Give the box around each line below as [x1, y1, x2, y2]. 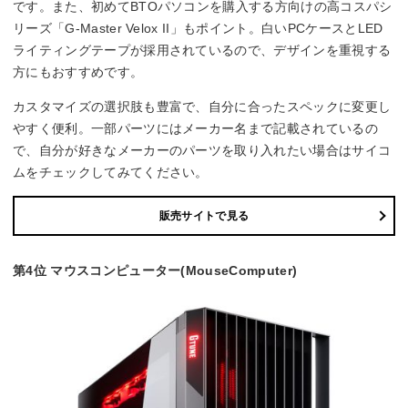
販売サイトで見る [158, 209, 250, 222]
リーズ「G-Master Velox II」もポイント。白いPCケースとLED [13, 20, 383, 36]
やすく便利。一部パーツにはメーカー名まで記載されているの [13, 120, 378, 136]
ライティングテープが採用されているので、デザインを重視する [13, 42, 392, 57]
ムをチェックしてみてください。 [13, 164, 209, 179]
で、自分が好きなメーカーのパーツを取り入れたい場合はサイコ [13, 142, 392, 158]
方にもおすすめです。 [13, 64, 144, 79]
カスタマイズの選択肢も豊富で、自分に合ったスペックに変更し [13, 98, 392, 114]
